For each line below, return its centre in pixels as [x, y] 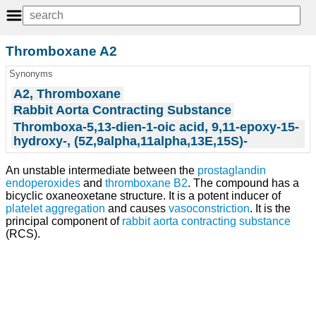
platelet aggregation [55, 209]
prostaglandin [232, 171]
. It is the [270, 209]
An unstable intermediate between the [102, 171]
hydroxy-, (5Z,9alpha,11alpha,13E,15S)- [131, 141]
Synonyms [31, 74]
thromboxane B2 [146, 183]
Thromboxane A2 [61, 51]
